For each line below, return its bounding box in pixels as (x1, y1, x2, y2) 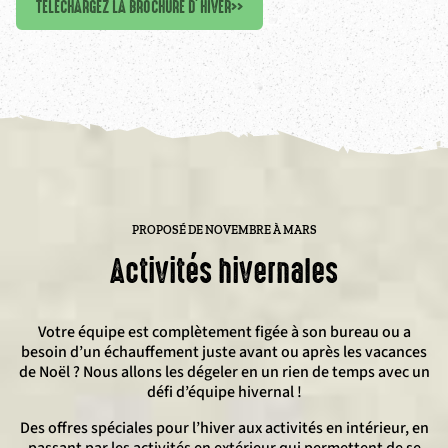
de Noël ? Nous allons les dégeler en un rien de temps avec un (18, 361, 430, 383)
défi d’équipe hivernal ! (146, 381, 302, 403)
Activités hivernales (110, 249, 338, 294)
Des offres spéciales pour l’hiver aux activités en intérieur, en (19, 417, 429, 439)
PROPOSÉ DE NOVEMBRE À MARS (131, 223, 317, 237)
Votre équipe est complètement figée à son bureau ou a (37, 321, 411, 343)
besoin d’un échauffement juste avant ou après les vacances (21, 341, 427, 363)
